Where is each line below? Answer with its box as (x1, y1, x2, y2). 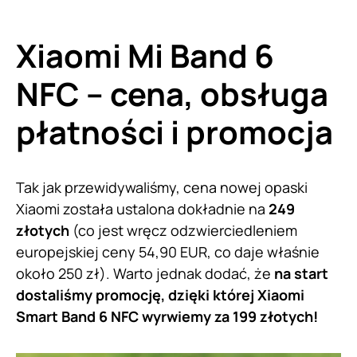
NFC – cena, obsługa (16, 71, 328, 116)
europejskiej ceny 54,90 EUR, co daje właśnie (16, 241, 320, 261)
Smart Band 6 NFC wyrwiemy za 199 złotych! (16, 306, 318, 326)
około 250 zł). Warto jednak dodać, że (16, 263, 274, 283)
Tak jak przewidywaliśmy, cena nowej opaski (16, 177, 308, 197)
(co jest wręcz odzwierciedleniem (69, 220, 297, 240)
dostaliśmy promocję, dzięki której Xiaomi (16, 284, 304, 304)
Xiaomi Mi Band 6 (16, 33, 274, 77)
